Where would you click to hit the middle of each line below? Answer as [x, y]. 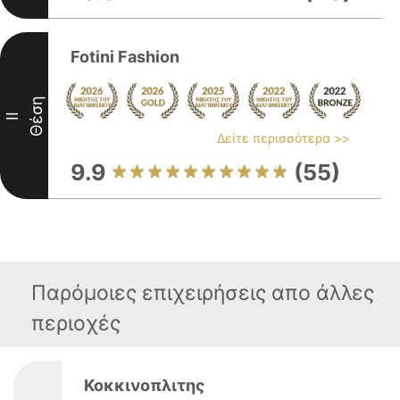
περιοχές [76, 323]
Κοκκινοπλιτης [144, 385]
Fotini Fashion [125, 57]
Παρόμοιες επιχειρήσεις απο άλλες [203, 293]
